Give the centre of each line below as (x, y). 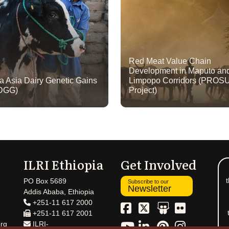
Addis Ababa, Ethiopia (59, 192)
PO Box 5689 (45, 181)
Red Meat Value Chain (170, 61)
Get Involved (158, 165)
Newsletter (150, 189)
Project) (143, 90)
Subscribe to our (148, 182)
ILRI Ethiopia (63, 165)
